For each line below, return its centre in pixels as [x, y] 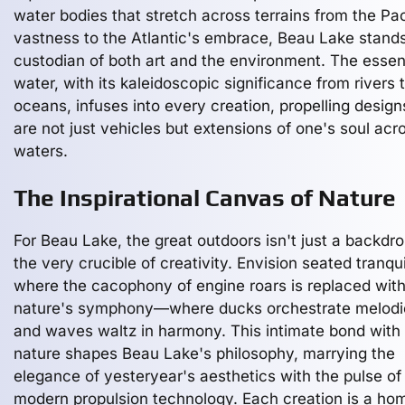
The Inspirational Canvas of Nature [205, 198]
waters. [41, 151]
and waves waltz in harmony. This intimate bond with [207, 331]
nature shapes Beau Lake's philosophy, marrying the [204, 353]
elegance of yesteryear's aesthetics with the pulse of [207, 376]
